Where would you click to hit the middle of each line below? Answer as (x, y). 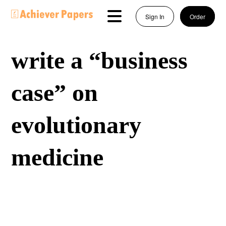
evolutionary (76, 125)
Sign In (155, 16)
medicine (58, 157)
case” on (55, 93)
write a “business (100, 60)
